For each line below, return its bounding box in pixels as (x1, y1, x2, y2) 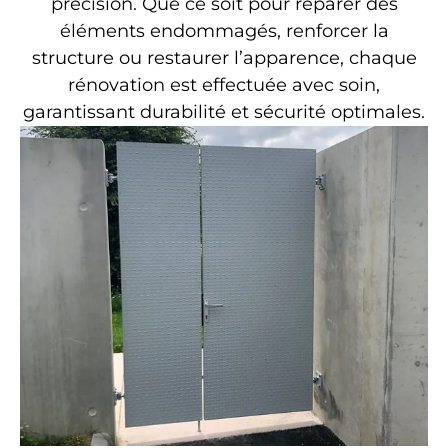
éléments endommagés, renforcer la (59, 20, 389, 43)
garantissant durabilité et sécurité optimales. (23, 101, 425, 124)
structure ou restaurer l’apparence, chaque (31, 47, 417, 70)
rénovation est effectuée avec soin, (68, 74, 380, 97)
